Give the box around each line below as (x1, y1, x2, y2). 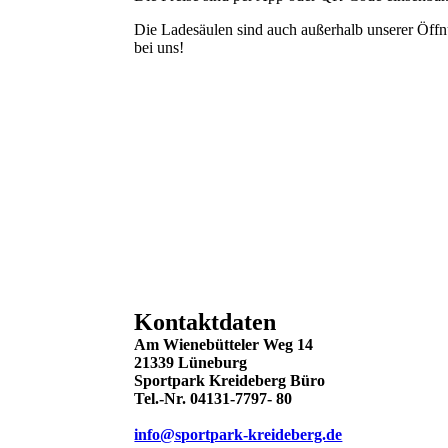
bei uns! (134, 38, 185, 56)
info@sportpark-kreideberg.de (134, 426, 343, 443)
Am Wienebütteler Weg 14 (134, 336, 318, 353)
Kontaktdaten (134, 309, 277, 335)
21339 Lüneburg (134, 354, 248, 371)
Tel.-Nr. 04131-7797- (134, 390, 273, 407)
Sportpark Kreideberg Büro (134, 372, 326, 389)
